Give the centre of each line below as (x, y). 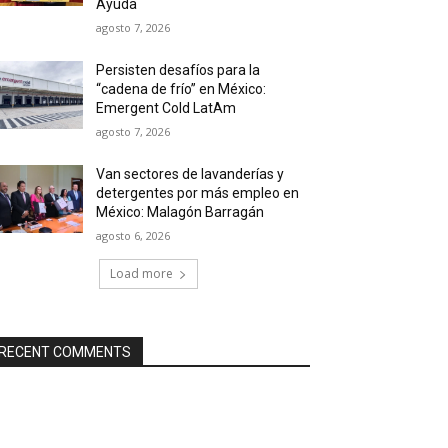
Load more (141, 273)
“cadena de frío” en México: (181, 89)
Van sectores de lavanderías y (190, 174)
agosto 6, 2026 (133, 235)
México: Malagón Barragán (180, 212)
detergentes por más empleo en (198, 193)
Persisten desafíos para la (178, 70)
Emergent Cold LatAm (166, 108)
